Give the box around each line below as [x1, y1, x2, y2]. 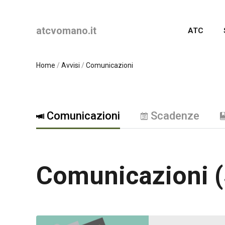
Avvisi [61, 61, 80, 69]
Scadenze [151, 109, 199, 122]
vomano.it [51, 25, 96, 37]
